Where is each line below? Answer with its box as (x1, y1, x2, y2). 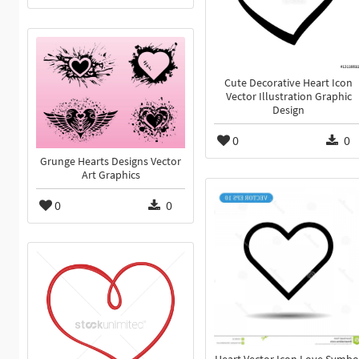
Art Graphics (81, 168, 140, 183)
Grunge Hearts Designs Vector (40, 155, 181, 169)
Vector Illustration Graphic (225, 90, 352, 104)
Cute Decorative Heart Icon (224, 76, 353, 91)
